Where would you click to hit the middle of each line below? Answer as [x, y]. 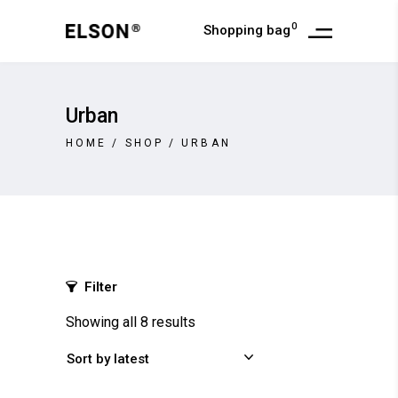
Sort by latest [108, 359]
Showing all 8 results [131, 322]
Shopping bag [247, 31]
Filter [101, 287]
